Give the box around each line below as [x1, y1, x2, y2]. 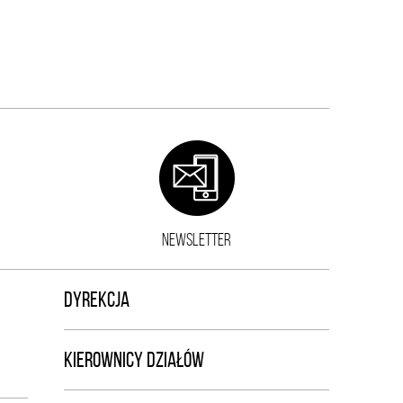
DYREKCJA [64, 288, 130, 311]
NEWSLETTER [162, 229, 231, 249]
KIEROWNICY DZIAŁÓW [64, 348, 204, 372]
